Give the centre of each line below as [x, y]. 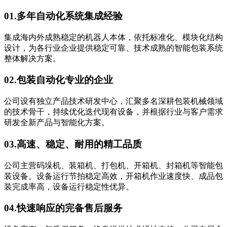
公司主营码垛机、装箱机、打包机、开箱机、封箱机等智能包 [113, 165]
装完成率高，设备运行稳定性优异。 [69, 186]
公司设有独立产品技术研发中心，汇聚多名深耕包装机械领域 [113, 101]
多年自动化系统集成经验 [70, 16]
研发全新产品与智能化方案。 [57, 123]
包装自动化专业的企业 [65, 80]
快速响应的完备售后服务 [70, 208]
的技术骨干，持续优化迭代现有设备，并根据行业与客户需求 [113, 112]
